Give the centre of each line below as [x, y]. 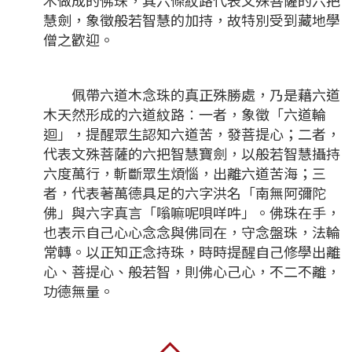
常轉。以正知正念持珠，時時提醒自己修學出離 [192, 252]
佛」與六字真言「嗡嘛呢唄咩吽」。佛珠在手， [192, 213]
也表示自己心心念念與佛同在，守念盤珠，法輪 [192, 232]
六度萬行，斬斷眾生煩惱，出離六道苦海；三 [185, 173]
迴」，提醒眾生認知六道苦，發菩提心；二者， [192, 134]
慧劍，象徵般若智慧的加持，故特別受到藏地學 [192, 20]
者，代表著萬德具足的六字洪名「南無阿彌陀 [185, 193]
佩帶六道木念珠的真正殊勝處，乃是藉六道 [192, 95]
